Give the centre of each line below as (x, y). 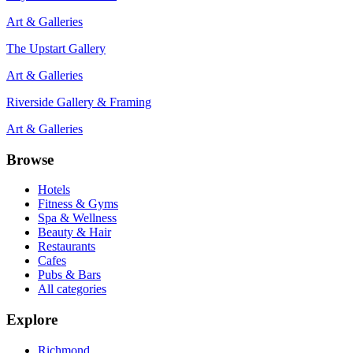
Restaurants (67, 247)
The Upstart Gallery (56, 48)
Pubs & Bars (69, 275)
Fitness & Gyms (78, 204)
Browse (30, 159)
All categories (72, 289)
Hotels (54, 190)
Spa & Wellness (77, 218)
